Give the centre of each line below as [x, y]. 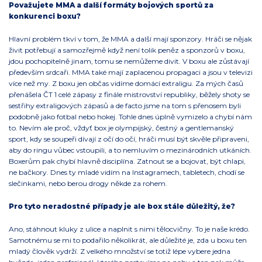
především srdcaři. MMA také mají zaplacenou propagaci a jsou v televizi [131, 73]
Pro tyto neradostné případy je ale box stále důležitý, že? [122, 206]
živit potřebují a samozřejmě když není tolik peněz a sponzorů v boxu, [127, 50]
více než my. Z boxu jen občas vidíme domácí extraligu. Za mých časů [126, 84]
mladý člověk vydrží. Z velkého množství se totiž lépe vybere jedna [120, 251]
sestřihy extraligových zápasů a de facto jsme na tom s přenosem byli [125, 106]
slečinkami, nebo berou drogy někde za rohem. [88, 184]
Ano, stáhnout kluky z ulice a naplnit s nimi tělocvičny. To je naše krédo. [129, 229]
